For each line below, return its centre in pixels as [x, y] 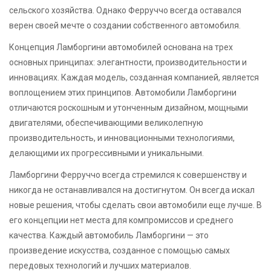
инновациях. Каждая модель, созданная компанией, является [134, 78]
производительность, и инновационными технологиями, [122, 138]
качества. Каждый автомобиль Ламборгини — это [109, 236]
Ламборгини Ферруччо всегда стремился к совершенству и [128, 175]
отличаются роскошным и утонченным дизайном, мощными [129, 108]
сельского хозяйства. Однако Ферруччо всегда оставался [125, 11]
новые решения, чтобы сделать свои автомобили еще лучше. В [135, 205]
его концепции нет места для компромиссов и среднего [121, 220]
